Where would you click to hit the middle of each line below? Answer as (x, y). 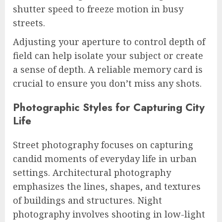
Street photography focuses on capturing (103, 145)
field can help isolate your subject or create (108, 56)
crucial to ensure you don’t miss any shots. (107, 83)
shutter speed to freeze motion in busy (98, 9)
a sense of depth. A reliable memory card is (108, 70)
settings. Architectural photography (92, 173)
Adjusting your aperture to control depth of (109, 42)
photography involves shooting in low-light (109, 214)
